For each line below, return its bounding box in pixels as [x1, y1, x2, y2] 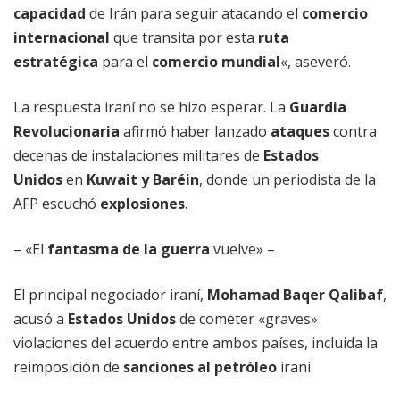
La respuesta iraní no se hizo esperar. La [13, 97, 289, 118]
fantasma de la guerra [47, 239, 210, 260]
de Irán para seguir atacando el [86, 4, 302, 24]
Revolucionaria [13, 121, 120, 142]
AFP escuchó [13, 194, 100, 214]
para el [98, 52, 152, 72]
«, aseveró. [280, 52, 351, 72]
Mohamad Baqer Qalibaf [207, 285, 383, 305]
